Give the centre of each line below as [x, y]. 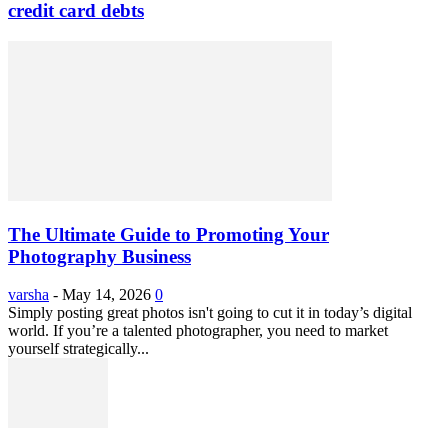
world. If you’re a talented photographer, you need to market [198, 331]
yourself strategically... [78, 349]
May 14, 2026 [106, 295]
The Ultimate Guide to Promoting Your [168, 234]
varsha [28, 295]
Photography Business [99, 256]
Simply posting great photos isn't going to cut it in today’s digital [210, 313]
